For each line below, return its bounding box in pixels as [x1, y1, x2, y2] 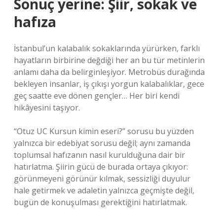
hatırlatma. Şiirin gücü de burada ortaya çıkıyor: [14, 161, 188, 172]
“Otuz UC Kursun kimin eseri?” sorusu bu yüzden [14, 126, 194, 137]
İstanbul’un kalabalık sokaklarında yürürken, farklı [14, 43, 200, 54]
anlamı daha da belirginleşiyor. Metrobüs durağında [14, 67, 205, 77]
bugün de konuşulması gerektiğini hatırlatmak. [14, 197, 187, 208]
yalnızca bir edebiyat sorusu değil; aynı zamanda [14, 138, 190, 148]
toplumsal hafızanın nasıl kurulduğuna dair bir [14, 149, 185, 160]
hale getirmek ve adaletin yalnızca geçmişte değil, [14, 185, 194, 196]
